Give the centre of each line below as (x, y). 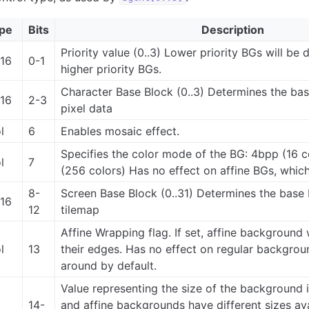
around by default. (109, 265)
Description (233, 29)
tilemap (80, 209)
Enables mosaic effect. (120, 131)
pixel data (87, 108)
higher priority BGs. (111, 69)
